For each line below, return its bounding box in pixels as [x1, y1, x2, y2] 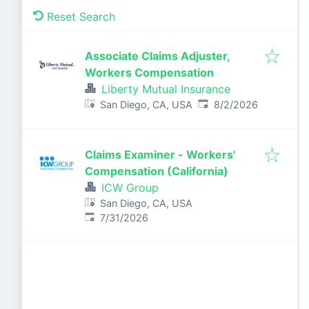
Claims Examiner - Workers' [85, 148, 235, 161]
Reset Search [47, 10, 115, 23]
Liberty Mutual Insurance [101, 82, 230, 96]
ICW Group [101, 181, 159, 195]
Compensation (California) [85, 164, 228, 178]
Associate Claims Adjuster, [85, 49, 230, 63]
